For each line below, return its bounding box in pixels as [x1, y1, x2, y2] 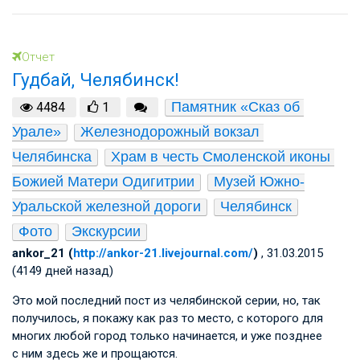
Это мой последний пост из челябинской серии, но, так [12, 293, 321, 309]
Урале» [12, 124, 61, 141]
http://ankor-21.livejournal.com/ [73, 246, 253, 261]
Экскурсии [72, 223, 141, 240]
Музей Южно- [214, 174, 305, 190]
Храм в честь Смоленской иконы [111, 149, 330, 166]
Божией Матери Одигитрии [12, 174, 194, 190]
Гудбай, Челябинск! [12, 68, 179, 90]
